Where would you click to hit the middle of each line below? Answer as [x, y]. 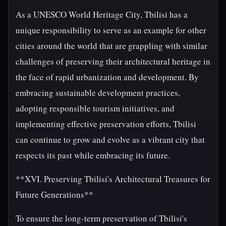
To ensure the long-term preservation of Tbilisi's [101, 218]
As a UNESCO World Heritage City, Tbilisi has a [102, 14]
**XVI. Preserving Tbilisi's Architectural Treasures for [113, 179]
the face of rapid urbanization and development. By [107, 77]
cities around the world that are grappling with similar [111, 46]
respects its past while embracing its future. [93, 155]
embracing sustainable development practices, [98, 93]
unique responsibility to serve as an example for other [111, 30]
